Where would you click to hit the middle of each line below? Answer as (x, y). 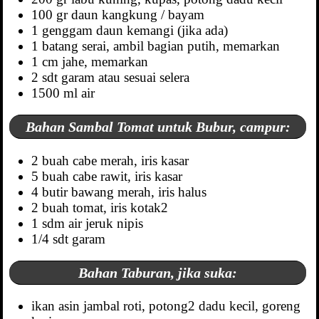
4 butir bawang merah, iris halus (119, 192)
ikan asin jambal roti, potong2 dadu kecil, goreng (166, 306)
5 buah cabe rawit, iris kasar (107, 176)
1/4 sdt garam (69, 239)
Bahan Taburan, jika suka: (158, 273)
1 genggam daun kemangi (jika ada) (130, 30)
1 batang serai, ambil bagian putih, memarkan (156, 46)
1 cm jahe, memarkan (90, 62)
